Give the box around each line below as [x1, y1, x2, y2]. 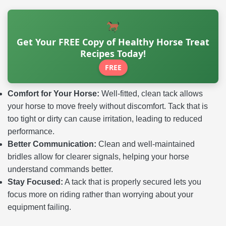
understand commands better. [8, 165, 113, 174]
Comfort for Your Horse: [8, 89, 99, 98]
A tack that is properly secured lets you [63, 178, 201, 186]
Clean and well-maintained [96, 140, 195, 148]
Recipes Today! [80, 47, 146, 60]
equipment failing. [8, 203, 71, 211]
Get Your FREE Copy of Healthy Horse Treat [17, 36, 209, 48]
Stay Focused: [8, 178, 63, 186]
